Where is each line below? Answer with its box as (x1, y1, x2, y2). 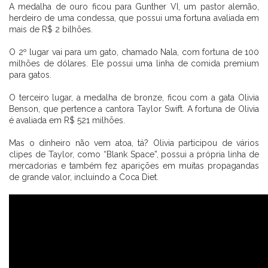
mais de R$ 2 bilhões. (9, 24, 93, 34)
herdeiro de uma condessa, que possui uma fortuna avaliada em (9, 13, 259, 23)
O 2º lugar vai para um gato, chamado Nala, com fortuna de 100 (9, 47, 259, 57)
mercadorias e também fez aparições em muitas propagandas (9, 160, 259, 170)
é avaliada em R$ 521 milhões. (9, 115, 125, 125)
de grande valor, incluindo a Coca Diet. (9, 172, 159, 182)
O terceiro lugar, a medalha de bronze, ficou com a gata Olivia (9, 92, 259, 102)
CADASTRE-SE (108, 178, 160, 192)
